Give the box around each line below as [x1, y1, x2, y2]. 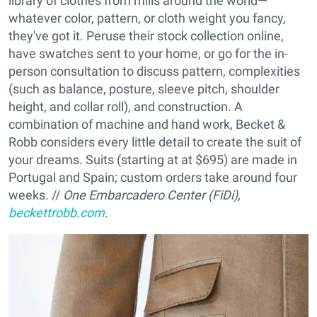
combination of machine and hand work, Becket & [8, 116, 285, 132]
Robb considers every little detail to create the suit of [8, 134, 301, 149]
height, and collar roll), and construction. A [8, 98, 243, 114]
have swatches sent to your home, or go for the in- [8, 45, 288, 61]
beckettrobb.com [8, 204, 105, 220]
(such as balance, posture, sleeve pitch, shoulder [8, 81, 279, 96]
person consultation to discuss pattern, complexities [8, 63, 300, 79]
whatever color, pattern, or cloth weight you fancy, [8, 10, 286, 25]
